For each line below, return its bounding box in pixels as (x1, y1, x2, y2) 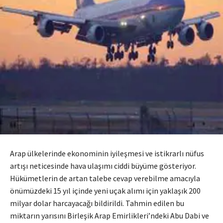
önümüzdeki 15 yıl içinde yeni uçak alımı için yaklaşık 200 (10, 186, 201, 196)
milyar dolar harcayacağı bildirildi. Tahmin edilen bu (10, 198, 184, 208)
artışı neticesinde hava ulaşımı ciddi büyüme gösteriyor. (10, 161, 196, 171)
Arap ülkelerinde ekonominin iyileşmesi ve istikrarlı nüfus (10, 148, 204, 158)
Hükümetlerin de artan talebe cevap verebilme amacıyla (10, 173, 200, 183)
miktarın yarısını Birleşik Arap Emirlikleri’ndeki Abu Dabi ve (10, 211, 209, 221)
